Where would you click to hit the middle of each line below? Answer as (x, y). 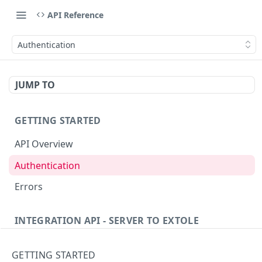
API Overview (44, 144)
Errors (29, 187)
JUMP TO (35, 85)
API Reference (75, 15)
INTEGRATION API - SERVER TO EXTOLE (107, 221)
